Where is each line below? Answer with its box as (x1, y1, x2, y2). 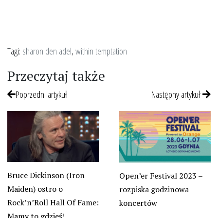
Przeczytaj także (7, 66, 105, 85)
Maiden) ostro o (7, 183, 63, 195)
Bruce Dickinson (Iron (7, 170, 85, 181)
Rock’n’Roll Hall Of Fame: (7, 197, 99, 208)
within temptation (75, 44, 127, 57)
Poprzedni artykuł (16, 87, 67, 101)
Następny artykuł (151, 87, 202, 101)
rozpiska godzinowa (119, 183, 189, 195)
